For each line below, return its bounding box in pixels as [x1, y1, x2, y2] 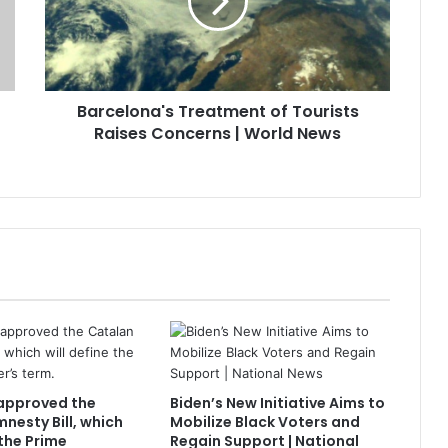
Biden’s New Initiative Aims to [169, 392, 385, 413]
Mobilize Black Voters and [169, 411, 360, 432]
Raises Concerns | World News [94, 121, 341, 145]
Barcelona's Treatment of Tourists [76, 99, 359, 123]
